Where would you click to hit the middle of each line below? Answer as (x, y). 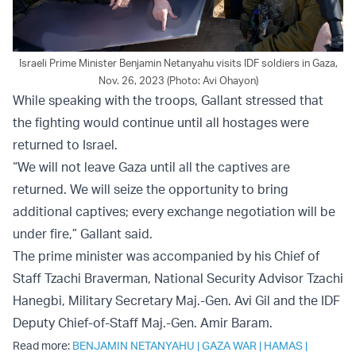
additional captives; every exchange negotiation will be (174, 211)
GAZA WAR (229, 345)
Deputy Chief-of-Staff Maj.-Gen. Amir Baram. (143, 322)
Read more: (43, 345)
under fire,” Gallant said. (83, 233)
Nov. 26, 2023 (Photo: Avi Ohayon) (178, 80)
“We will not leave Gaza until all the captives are (151, 166)
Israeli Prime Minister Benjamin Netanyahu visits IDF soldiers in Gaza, (178, 62)
